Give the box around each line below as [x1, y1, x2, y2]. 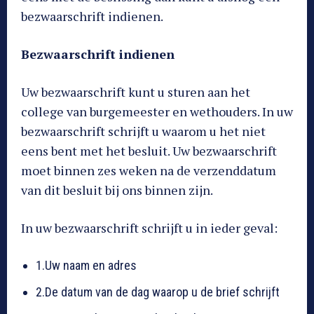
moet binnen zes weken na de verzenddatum [21, 161, 276, 179]
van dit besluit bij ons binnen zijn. [21, 181, 213, 198]
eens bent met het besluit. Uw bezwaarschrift [21, 142, 277, 159]
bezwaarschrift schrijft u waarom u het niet [21, 122, 266, 139]
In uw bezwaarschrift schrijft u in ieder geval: [21, 219, 278, 236]
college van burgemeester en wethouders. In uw [21, 102, 293, 120]
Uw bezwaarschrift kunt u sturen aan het [21, 83, 250, 100]
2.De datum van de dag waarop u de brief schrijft [36, 284, 280, 299]
